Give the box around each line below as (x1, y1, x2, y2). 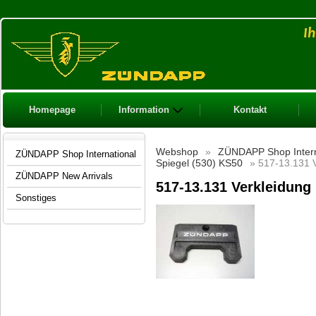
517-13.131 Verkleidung (156, 178, 311, 195)
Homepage (29, 104, 75, 115)
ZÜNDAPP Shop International (16, 149, 136, 159)
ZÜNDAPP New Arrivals (16, 171, 113, 181)
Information (119, 104, 169, 115)
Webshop (156, 146, 198, 158)
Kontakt (233, 104, 267, 115)
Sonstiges (16, 193, 56, 203)
